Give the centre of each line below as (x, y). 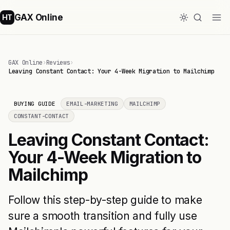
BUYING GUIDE (35, 104)
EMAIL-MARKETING (92, 104)
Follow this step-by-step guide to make (105, 200)
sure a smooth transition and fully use (103, 216)
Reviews (58, 63)
